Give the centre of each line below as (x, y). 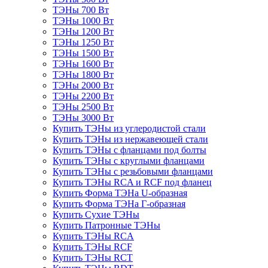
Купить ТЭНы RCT (93, 258)
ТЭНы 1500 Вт (83, 53)
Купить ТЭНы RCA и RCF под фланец (132, 182)
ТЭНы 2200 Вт (83, 96)
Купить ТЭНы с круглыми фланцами (129, 161)
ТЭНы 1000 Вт (83, 21)
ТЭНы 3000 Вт (83, 118)
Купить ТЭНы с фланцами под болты (130, 150)
